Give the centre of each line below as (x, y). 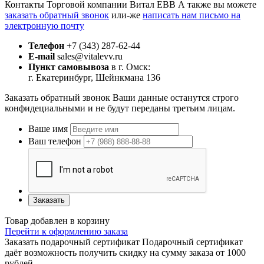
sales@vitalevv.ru (89, 56)
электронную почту (44, 25)
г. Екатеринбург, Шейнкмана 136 (94, 77)
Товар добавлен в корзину (57, 220)
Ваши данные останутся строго (176, 97)
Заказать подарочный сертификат (72, 242)
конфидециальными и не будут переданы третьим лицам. (120, 108)
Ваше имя (48, 128)
